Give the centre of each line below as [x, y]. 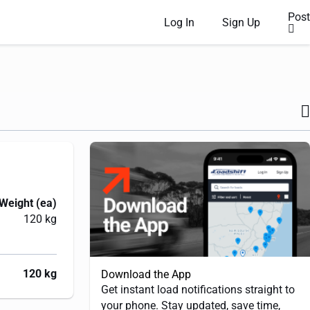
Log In [179, 22]
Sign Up [241, 22]
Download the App [146, 275]
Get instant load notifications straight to [198, 290]
